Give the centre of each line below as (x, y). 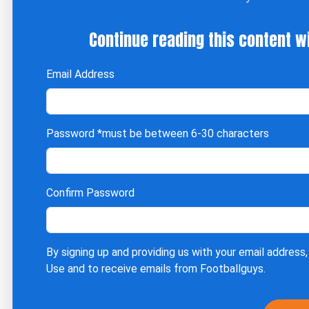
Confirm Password (90, 193)
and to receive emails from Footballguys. (165, 269)
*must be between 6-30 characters (183, 133)
